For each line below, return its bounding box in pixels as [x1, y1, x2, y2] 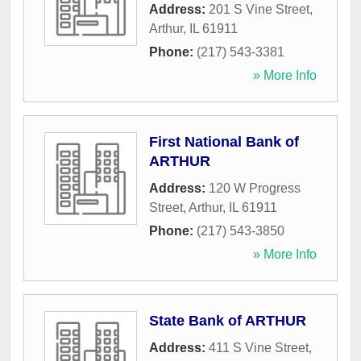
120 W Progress [209, 181, 301, 196]
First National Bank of [149, 134, 299, 151]
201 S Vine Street [209, 2, 309, 17]
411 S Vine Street [209, 341, 309, 355]
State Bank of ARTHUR [149, 313, 306, 330]
